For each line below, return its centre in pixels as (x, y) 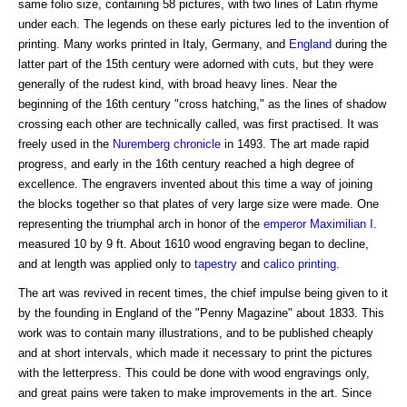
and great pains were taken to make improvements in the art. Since (195, 392)
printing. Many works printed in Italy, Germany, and (154, 44)
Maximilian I (342, 223)
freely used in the (65, 144)
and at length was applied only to (106, 263)
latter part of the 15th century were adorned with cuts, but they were (196, 64)
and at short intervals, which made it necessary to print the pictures (195, 352)
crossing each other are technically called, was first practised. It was (199, 124)
